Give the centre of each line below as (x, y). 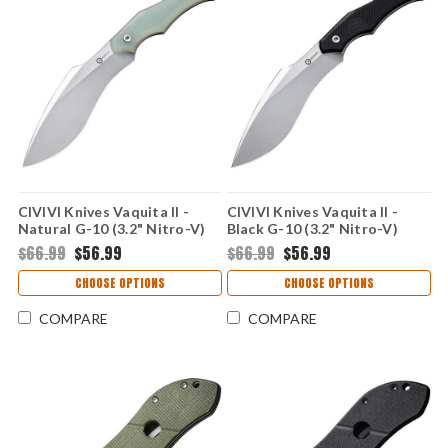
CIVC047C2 (56, 245)
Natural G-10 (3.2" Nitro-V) (111, 228)
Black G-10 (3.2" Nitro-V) (312, 228)
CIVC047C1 (265, 245)
